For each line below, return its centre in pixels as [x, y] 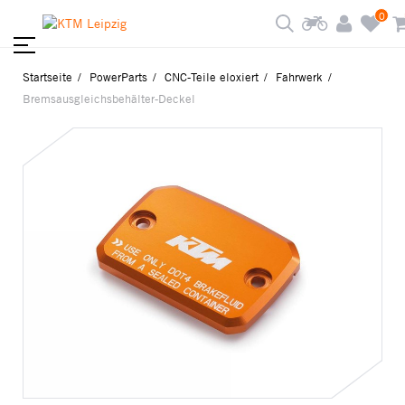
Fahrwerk [299, 77]
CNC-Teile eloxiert [212, 77]
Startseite [47, 77]
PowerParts [118, 77]
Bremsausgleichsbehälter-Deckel [109, 99]
